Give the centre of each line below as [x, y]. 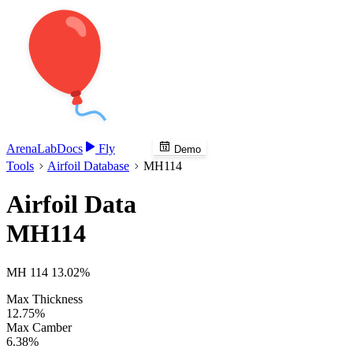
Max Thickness [45, 299]
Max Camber [39, 327]
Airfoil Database [88, 166]
